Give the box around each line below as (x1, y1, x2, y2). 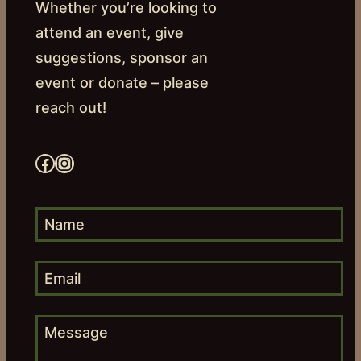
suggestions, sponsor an (35, 49, 208, 67)
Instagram (54, 150, 71, 174)
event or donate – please (35, 74, 209, 92)
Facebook (35, 150, 45, 174)
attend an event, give (35, 24, 184, 42)
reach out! (35, 99, 106, 117)
